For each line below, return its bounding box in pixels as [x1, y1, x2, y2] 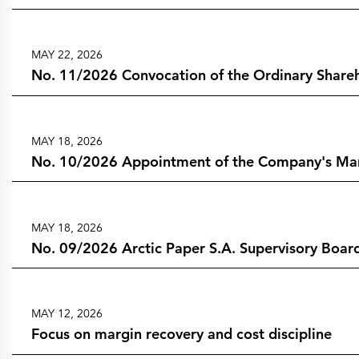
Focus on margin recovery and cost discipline [30, 325, 332, 344]
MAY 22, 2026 [30, 47, 103, 63]
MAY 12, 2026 [30, 306, 103, 321]
